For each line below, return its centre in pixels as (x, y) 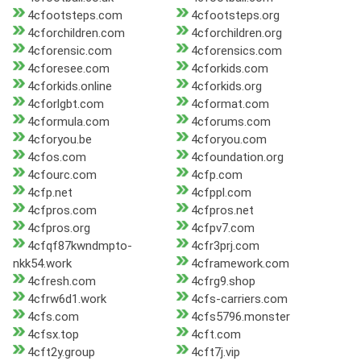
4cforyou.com (228, 140)
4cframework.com (240, 264)
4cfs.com (53, 317)
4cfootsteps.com (75, 16)
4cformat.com (230, 104)
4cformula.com (68, 122)
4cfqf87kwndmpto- (80, 246)
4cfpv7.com (222, 228)
